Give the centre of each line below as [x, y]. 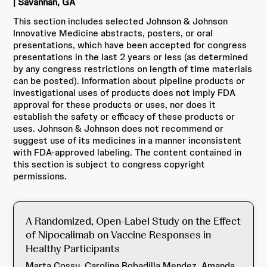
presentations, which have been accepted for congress [130, 45]
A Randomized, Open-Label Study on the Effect [133, 221]
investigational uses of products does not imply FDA [125, 93]
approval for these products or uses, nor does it [115, 105]
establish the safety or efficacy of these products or [124, 117]
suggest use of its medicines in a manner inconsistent [128, 140]
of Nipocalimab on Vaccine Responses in [119, 235]
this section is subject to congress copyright [109, 164]
